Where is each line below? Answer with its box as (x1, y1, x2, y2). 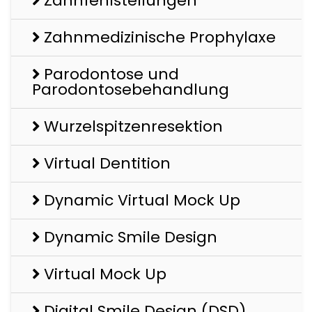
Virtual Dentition (44, 153, 171, 174)
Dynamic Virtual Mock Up (44, 189, 240, 211)
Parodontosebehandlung (32, 79, 229, 100)
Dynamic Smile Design (44, 226, 217, 248)
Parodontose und (44, 63, 179, 85)
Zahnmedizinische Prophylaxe (44, 26, 276, 48)
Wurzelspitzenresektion (44, 116, 223, 137)
